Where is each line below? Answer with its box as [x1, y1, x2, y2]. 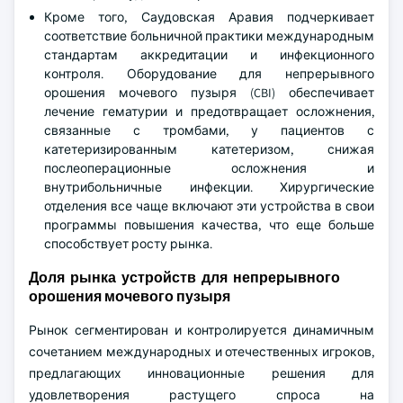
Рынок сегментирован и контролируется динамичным [29, 322, 374, 338]
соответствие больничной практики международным [44, 28, 374, 44]
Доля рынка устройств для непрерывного [29, 268, 340, 287]
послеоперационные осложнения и [44, 160, 374, 176]
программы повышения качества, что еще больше [44, 217, 374, 233]
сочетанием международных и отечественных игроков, [29, 344, 374, 360]
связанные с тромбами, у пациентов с [44, 122, 374, 139]
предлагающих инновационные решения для [29, 365, 374, 381]
